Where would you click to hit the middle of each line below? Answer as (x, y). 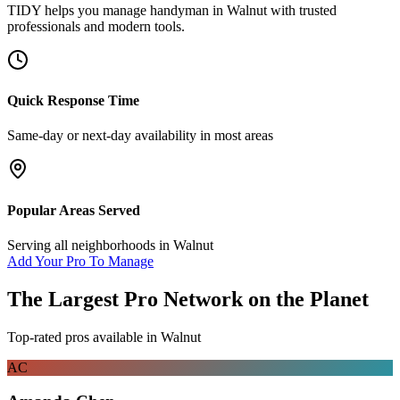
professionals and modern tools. (96, 26)
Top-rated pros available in (84, 337)
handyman (179, 10)
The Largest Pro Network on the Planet (188, 299)
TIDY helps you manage (79, 10)
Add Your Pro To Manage (80, 261)
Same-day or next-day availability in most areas (140, 136)
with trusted (302, 10)
